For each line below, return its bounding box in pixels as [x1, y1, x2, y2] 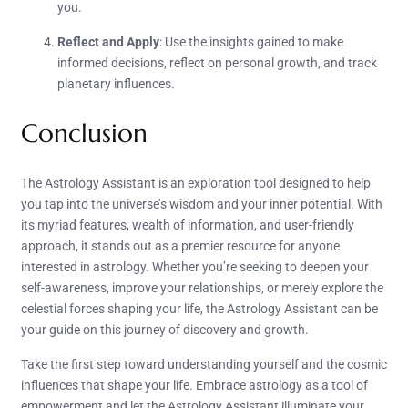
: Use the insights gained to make [159, 34, 343, 49]
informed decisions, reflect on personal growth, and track [57, 55, 377, 70]
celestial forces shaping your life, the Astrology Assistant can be [21, 301, 378, 316]
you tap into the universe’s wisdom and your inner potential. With [21, 196, 382, 211]
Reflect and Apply [57, 34, 159, 49]
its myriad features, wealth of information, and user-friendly [21, 217, 354, 232]
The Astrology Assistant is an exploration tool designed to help [21, 175, 371, 190]
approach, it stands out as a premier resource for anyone [21, 238, 340, 253]
